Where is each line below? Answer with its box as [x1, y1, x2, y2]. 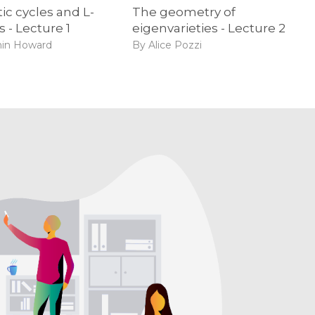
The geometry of [131, 4, 236, 19]
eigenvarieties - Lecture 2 [131, 20, 285, 35]
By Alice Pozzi [131, 39, 202, 52]
